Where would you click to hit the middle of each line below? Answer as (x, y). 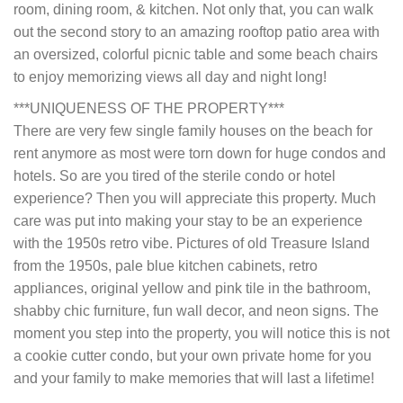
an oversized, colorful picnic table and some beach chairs (196, 55)
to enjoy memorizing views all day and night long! (170, 77)
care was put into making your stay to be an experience (188, 221)
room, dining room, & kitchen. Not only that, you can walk (193, 10)
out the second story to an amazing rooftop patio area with (197, 32)
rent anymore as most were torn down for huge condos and (200, 154)
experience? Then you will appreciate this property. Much (195, 199)
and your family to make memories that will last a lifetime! (194, 379)
